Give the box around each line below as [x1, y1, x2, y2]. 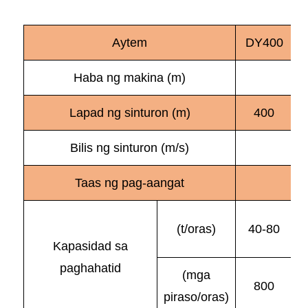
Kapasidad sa [53, 239, 128, 253]
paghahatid [60, 261, 121, 275]
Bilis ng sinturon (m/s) [70, 140, 189, 155]
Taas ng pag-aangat [75, 175, 184, 190]
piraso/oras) [164, 289, 229, 304]
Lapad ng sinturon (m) [69, 105, 190, 120]
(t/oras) [177, 221, 216, 236]
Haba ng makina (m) [74, 70, 186, 85]
